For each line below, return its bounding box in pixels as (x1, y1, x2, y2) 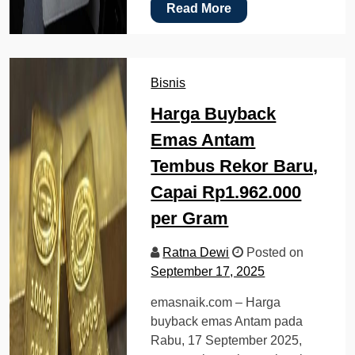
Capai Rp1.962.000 (151, 181, 302, 202)
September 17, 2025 (151, 264, 265, 278)
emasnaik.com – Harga (151, 295, 281, 309)
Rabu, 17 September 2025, (151, 333, 303, 347)
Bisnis (151, 75, 186, 90)
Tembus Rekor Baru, (151, 155, 319, 176)
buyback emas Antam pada (151, 314, 303, 328)
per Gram (151, 208, 229, 228)
